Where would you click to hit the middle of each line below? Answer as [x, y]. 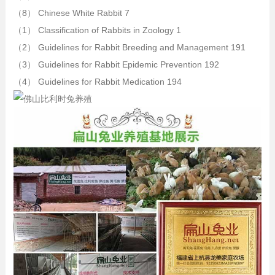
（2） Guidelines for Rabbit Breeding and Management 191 [129, 47]
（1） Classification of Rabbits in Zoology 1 [97, 30]
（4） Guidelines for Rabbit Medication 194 [97, 81]
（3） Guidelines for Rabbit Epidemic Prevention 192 [116, 64]
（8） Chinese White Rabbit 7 [71, 13]
